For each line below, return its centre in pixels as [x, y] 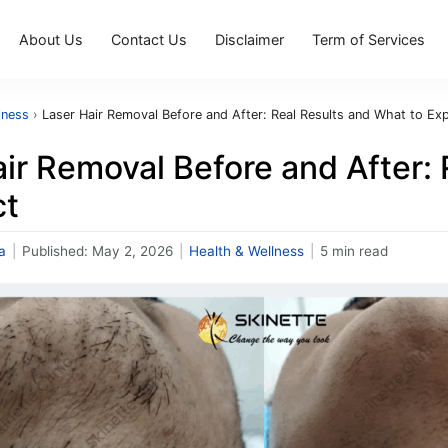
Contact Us [149, 39]
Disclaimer [249, 39]
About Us [51, 39]
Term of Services [368, 39]
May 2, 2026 [132, 251]
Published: [57, 251]
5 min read [354, 251]
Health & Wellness [246, 251]
